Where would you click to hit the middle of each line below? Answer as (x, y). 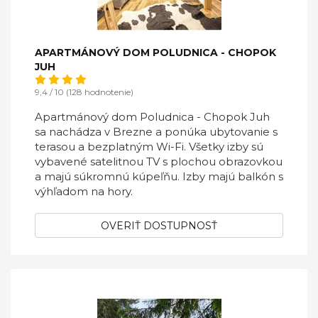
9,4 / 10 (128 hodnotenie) (84, 92)
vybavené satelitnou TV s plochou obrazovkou (159, 161)
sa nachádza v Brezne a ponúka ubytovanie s (156, 132)
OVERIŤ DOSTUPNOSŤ (159, 226)
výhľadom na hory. (84, 191)
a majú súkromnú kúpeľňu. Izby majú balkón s (159, 176)
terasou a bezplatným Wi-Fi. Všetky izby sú (149, 147)
